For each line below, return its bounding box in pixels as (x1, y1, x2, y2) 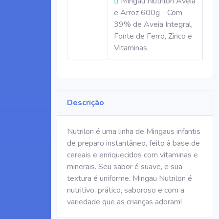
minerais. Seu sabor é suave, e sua (67, 161, 182, 172)
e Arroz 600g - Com (114, 7, 182, 18)
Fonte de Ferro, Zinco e (114, 31, 192, 42)
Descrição (67, 97, 104, 108)
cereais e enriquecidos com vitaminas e (67, 150, 198, 160)
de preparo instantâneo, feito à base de (67, 138, 200, 149)
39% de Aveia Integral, (114, 19, 193, 30)
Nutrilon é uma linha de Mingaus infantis (67, 126, 200, 137)
